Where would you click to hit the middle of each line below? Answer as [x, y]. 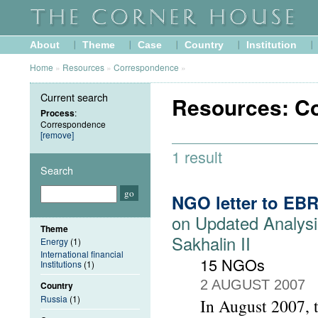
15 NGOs [232, 265]
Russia [54, 298]
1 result [197, 157]
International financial [82, 254]
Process [57, 113]
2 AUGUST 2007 [253, 285]
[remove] [57, 134]
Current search [74, 97]
